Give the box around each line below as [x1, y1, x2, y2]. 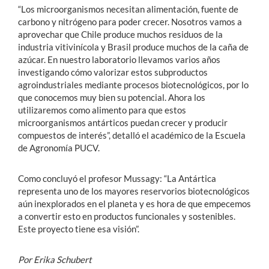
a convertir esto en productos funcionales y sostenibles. [18, 210, 235, 222]
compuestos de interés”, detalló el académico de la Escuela [18, 129, 246, 141]
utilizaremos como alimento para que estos [18, 104, 186, 115]
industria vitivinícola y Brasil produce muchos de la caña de [18, 41, 249, 52]
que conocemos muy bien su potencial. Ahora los [18, 91, 205, 103]
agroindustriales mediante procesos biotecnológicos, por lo [18, 79, 249, 90]
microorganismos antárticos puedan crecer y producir [18, 116, 228, 128]
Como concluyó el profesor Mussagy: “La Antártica [18, 172, 216, 184]
